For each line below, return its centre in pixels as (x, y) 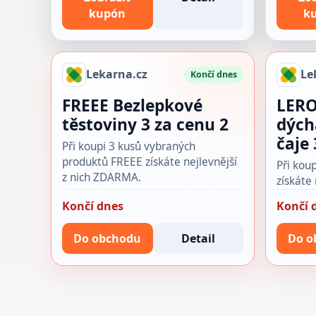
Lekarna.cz (117, 74)
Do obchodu (108, 238)
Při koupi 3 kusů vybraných (129, 146)
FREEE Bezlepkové (133, 105)
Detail (198, 238)
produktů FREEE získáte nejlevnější (150, 162)
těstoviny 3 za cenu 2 (146, 124)
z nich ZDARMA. (102, 177)
